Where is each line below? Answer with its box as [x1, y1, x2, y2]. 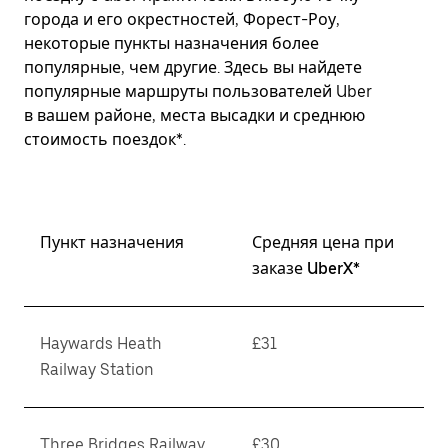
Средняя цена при [252, 233, 394, 252]
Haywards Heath [40, 334, 162, 353]
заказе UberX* [252, 259, 360, 278]
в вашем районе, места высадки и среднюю [24, 106, 365, 125]
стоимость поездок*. [24, 130, 186, 149]
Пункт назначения [40, 233, 184, 252]
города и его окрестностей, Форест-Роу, [24, 10, 340, 29]
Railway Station [40, 360, 154, 379]
